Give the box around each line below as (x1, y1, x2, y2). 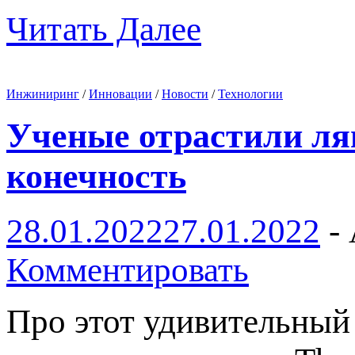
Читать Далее (6, 10, 201, 48)
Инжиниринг (6, 86, 79, 101)
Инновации (89, 86, 152, 101)
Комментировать (6, 251, 249, 289)
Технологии (218, 86, 283, 101)
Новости (162, 86, 208, 101)
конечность (6, 157, 186, 197)
